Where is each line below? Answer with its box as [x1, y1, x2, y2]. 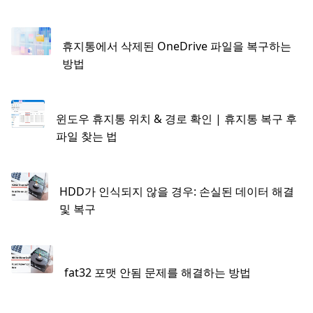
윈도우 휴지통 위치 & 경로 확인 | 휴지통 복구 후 [56, 110, 298, 126]
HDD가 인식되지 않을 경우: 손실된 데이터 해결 [59, 183, 295, 199]
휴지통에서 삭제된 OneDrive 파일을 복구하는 [61, 38, 291, 54]
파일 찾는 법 [56, 128, 118, 144]
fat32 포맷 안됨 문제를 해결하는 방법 [64, 265, 251, 281]
